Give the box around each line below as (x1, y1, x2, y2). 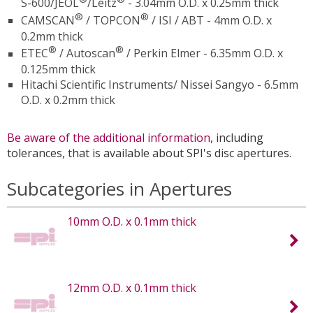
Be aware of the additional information (7, 129, 210, 145)
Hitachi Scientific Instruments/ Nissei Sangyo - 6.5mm (21, 76, 298, 92)
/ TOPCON (83, 13, 140, 29)
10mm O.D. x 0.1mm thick (67, 213, 197, 229)
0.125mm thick (21, 61, 96, 77)
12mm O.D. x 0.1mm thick (67, 279, 197, 296)
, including (210, 129, 263, 145)
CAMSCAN (21, 13, 75, 29)
